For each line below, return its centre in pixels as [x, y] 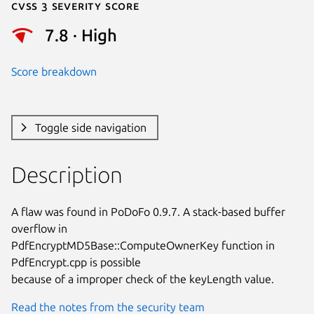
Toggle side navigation [90, 127]
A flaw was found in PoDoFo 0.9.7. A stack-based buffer [148, 211]
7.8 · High [81, 36]
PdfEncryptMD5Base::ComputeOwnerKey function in [143, 245]
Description [67, 174]
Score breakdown [54, 71]
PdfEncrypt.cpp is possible [76, 262]
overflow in [39, 228]
